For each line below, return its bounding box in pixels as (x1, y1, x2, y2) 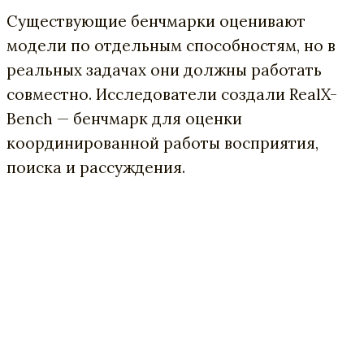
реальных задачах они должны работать (6, 59, 322, 80)
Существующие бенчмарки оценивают (6, 11, 305, 31)
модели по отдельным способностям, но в (6, 35, 336, 55)
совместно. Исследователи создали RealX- (6, 84, 337, 104)
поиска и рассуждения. (6, 157, 185, 177)
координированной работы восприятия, (6, 132, 318, 153)
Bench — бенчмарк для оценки (6, 108, 242, 128)
